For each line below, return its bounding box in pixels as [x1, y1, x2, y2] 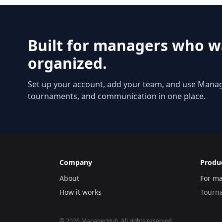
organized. [28, 53, 107, 73]
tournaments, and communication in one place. [28, 91, 206, 102]
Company [59, 158, 92, 167]
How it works [59, 187, 102, 197]
